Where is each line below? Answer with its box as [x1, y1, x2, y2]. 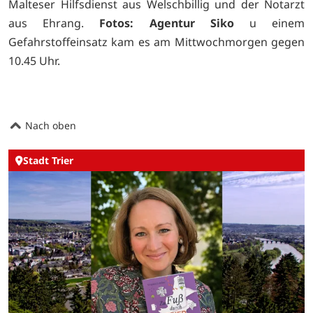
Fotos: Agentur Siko [99, 15, 234, 31]
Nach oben [22, 118, 76, 132]
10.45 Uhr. [8, 53, 60, 69]
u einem [233, 15, 305, 31]
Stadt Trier [23, 154, 73, 168]
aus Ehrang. [8, 15, 100, 31]
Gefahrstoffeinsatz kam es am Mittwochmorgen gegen [8, 34, 305, 50]
